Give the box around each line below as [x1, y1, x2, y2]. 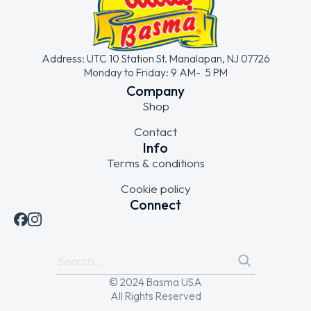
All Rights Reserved [110, 288, 201, 303]
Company [126, 81, 185, 99]
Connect [130, 195, 181, 213]
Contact [134, 124, 177, 139]
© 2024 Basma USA [109, 274, 202, 289]
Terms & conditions [106, 155, 205, 170]
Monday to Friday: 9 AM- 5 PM [83, 65, 228, 79]
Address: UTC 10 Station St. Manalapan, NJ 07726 [41, 51, 270, 65]
